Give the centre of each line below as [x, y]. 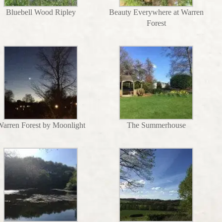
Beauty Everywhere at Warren [156, 12]
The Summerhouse [156, 125]
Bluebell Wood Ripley [41, 12]
